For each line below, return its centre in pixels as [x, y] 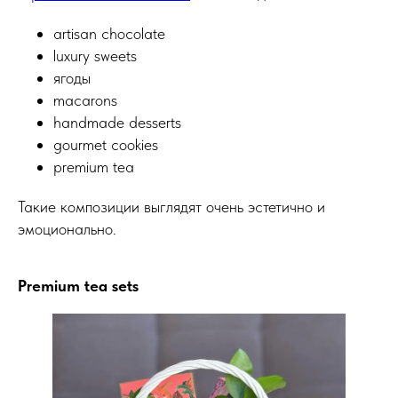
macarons [85, 99]
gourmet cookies [106, 144]
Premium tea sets [78, 285]
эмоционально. [67, 228]
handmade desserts [117, 122]
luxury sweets [95, 55]
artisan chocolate [109, 33]
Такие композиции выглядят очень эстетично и [171, 206]
